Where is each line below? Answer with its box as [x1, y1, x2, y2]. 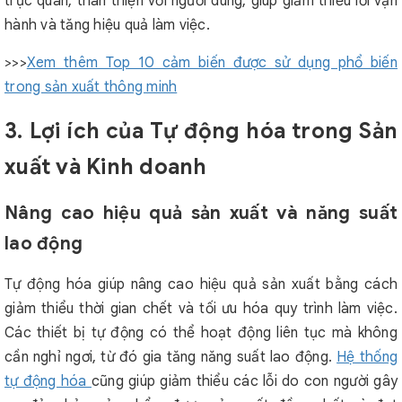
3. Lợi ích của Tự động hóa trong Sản [4, 118, 398, 144]
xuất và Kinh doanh [4, 153, 207, 180]
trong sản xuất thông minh [4, 78, 178, 96]
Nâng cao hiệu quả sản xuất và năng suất [4, 202, 398, 224]
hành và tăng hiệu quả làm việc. [4, 16, 210, 34]
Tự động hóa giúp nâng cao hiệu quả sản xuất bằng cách [4, 275, 398, 293]
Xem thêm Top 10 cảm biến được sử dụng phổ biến [26, 54, 398, 72]
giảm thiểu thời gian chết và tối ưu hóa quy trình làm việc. [4, 300, 398, 318]
